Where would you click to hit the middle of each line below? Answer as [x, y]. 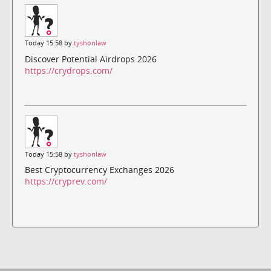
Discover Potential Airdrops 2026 [91, 59]
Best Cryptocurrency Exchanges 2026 [100, 169]
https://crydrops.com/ [69, 70]
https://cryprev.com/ [66, 181]
